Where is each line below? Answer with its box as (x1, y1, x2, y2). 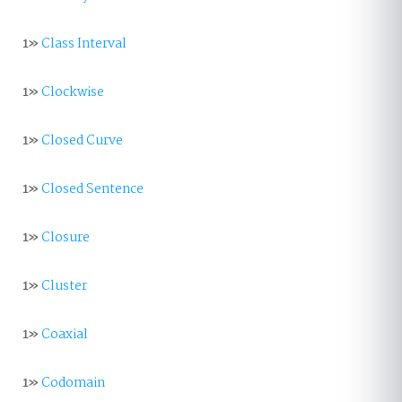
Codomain (41, 372, 105, 394)
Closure (41, 227, 90, 249)
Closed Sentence (41, 179, 144, 200)
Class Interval (41, 33, 127, 55)
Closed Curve (41, 130, 123, 152)
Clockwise (41, 82, 104, 103)
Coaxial (41, 324, 88, 345)
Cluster (41, 275, 87, 297)
